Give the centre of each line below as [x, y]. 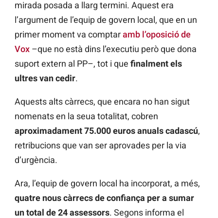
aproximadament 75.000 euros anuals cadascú [106, 131]
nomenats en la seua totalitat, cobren [86, 116]
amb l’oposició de [157, 35]
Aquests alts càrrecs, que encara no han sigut [102, 102]
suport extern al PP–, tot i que [73, 64]
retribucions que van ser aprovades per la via [100, 145]
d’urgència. [36, 160]
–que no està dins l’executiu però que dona [113, 49]
